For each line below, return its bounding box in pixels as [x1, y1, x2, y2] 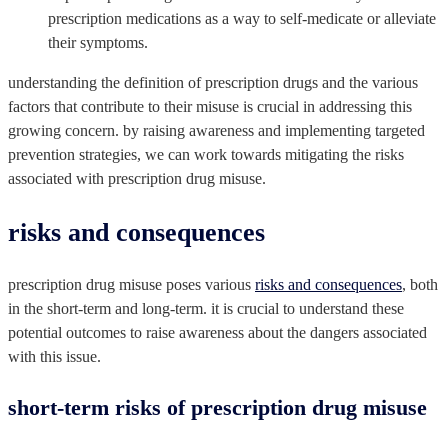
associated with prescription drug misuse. [8, 170, 266, 188]
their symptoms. [48, 34, 148, 52]
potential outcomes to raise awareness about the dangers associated [8, 324, 427, 342]
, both [402, 276, 438, 294]
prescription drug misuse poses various [8, 276, 255, 294]
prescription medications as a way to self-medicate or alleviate [48, 10, 436, 28]
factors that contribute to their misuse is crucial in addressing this [8, 98, 412, 116]
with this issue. [8, 348, 101, 366]
